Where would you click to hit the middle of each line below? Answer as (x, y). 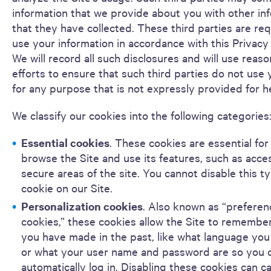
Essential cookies (65, 142)
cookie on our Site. (67, 188)
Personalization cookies (82, 206)
